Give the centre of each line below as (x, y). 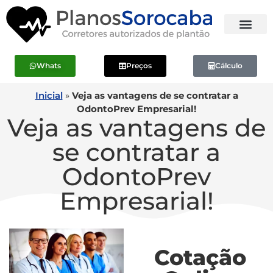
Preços (139, 65)
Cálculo (229, 65)
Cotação (200, 257)
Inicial (49, 95)
